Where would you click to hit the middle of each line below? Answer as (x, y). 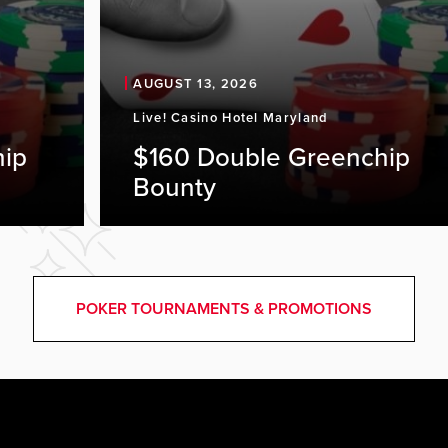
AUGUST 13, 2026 (195, 84)
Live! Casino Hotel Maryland (231, 118)
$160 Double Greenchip (272, 157)
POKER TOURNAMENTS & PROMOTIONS (224, 309)
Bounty (175, 187)
